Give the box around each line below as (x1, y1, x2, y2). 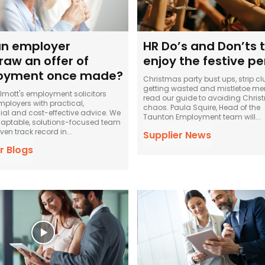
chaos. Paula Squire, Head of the (143, 102, 260, 113)
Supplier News (143, 128, 211, 143)
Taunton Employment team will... (143, 112, 261, 122)
